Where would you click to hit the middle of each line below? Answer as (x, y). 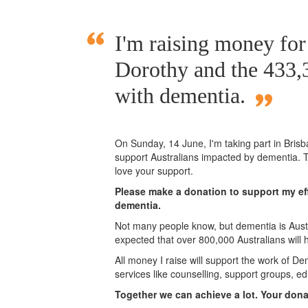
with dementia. (180, 96)
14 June (186, 143)
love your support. (154, 171)
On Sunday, (142, 143)
